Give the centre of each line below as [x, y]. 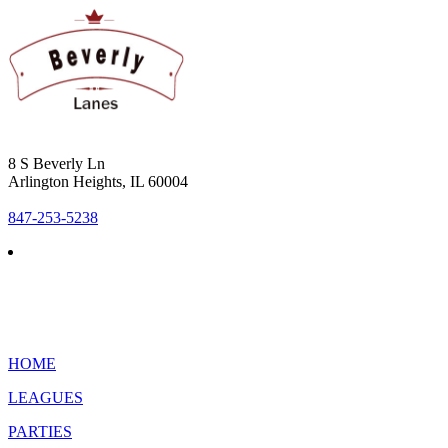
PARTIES [40, 431]
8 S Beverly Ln [56, 163]
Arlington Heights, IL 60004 [98, 181]
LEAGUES [45, 397]
